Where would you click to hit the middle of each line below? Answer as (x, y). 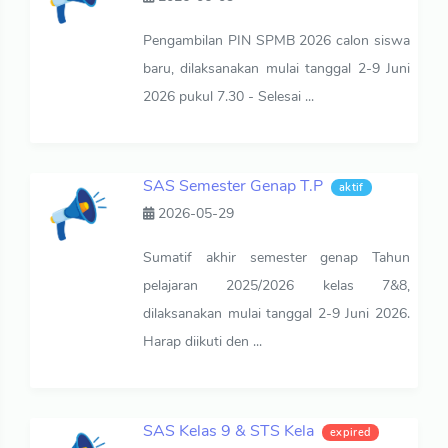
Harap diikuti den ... (202, 341)
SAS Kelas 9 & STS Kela (228, 430)
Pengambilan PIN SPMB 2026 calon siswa (276, 40)
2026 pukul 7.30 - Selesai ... (228, 96)
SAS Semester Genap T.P (233, 185)
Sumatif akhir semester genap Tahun (276, 257)
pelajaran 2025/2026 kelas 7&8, (276, 285)
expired (351, 432)
